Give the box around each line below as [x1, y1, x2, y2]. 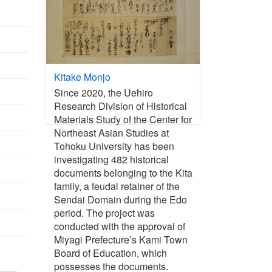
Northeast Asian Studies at [53, 126, 169, 140]
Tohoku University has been [53, 139, 174, 154]
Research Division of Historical [53, 99, 187, 114]
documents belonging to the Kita [53, 166, 192, 180]
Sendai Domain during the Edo [53, 192, 187, 207]
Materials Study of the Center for [53, 112, 192, 127]
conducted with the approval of [53, 219, 185, 234]
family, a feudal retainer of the [53, 179, 180, 194]
